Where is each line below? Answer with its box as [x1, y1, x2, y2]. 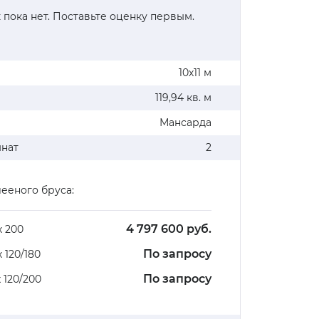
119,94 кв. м [155, 91, 212, 105]
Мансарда [159, 116, 212, 130]
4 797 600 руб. [126, 222, 212, 236]
